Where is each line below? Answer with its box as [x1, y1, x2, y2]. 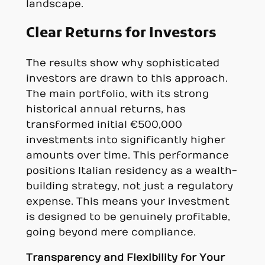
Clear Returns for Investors [25, 24, 216, 43]
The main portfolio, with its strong [25, 88, 209, 100]
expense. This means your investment [25, 195, 230, 208]
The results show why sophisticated [25, 57, 219, 69]
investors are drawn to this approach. [25, 72, 228, 85]
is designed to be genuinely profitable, [25, 211, 230, 223]
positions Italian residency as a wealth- [25, 164, 237, 177]
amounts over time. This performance [25, 149, 229, 161]
